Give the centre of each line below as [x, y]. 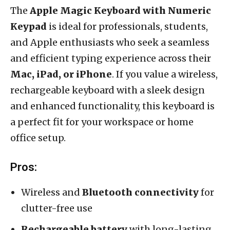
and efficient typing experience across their [111, 58]
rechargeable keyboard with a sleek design [108, 90]
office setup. [38, 138]
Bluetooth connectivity [140, 192]
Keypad [28, 26]
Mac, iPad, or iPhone [61, 74]
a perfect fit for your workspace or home [102, 122]
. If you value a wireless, [165, 74]
